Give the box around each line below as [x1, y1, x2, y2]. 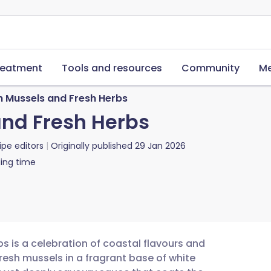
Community [181, 61, 240, 75]
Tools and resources [62, 61, 162, 75]
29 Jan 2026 [135, 140, 186, 152]
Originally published [51, 140, 132, 152]
